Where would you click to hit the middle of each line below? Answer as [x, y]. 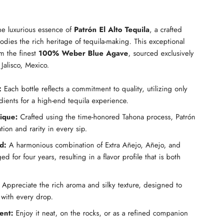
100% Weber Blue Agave [83, 53]
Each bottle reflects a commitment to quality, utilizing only [94, 89]
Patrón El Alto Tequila [112, 30]
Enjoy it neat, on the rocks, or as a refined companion [101, 213]
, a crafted [166, 30]
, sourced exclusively [161, 53]
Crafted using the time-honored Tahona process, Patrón [107, 117]
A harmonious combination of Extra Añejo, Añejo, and [93, 145]
